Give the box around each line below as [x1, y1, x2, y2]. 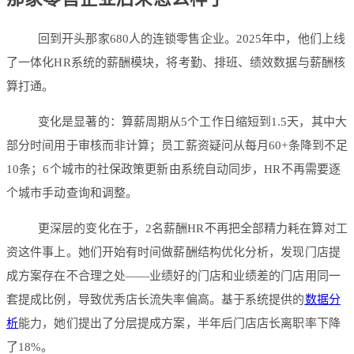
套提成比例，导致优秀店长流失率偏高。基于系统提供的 [6, 293, 305, 307]
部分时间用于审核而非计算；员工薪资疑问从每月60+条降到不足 [6, 139, 348, 153]
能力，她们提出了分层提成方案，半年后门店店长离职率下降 [18, 317, 341, 330]
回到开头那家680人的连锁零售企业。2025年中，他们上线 [38, 32, 345, 46]
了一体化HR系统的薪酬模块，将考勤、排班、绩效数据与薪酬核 [6, 56, 345, 70]
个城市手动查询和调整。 [6, 186, 138, 200]
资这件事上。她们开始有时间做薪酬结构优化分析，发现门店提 [6, 246, 341, 259]
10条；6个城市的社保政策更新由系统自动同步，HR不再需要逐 [6, 163, 341, 176]
